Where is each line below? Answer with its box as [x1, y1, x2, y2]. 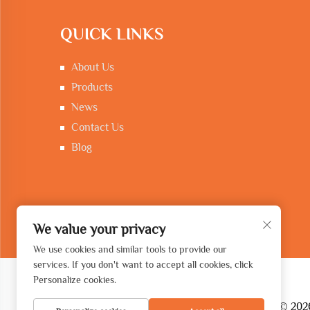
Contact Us [71, 121, 124, 134]
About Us [71, 61, 114, 73]
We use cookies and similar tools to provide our [33, 244, 227, 255]
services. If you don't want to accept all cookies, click [33, 259, 253, 270]
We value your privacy [33, 221, 165, 237]
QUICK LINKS [60, 24, 163, 43]
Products [71, 81, 113, 93]
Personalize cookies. [33, 274, 116, 285]
